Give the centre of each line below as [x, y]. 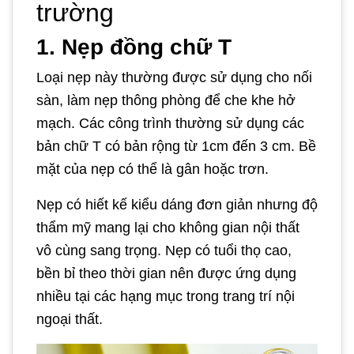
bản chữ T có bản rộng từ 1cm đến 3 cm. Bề [176, 146]
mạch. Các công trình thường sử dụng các [170, 123]
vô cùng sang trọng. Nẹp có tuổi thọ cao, [164, 250]
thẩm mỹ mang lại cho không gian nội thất [168, 227]
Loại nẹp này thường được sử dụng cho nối [174, 77]
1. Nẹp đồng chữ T [134, 47]
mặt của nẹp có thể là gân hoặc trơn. [153, 169]
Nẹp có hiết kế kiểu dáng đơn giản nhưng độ [177, 204]
